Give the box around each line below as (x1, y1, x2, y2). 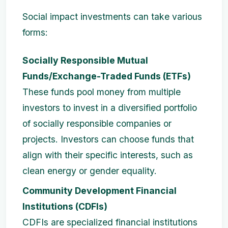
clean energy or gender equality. (22, 165, 157, 177)
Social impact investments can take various (22, 11, 202, 22)
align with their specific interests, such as (22, 150, 193, 161)
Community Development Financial (22, 185, 177, 196)
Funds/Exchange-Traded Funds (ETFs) (22, 71, 191, 82)
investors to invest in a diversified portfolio (22, 102, 197, 113)
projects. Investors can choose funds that (22, 134, 194, 145)
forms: (22, 27, 48, 38)
